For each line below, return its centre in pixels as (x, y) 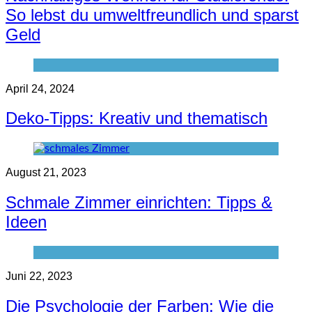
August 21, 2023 (46, 173)
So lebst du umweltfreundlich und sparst (152, 15)
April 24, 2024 (40, 88)
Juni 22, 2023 (39, 276)
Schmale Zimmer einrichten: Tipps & (139, 203)
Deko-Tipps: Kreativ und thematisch (136, 118)
